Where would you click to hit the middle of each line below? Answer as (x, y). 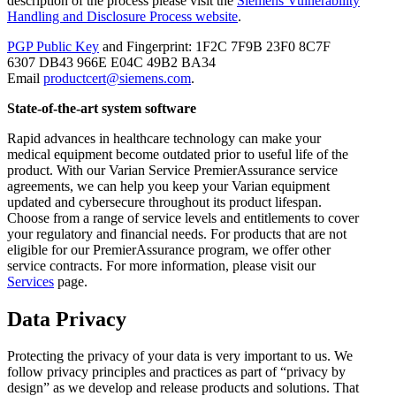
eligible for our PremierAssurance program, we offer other (169, 249)
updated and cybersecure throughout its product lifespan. (164, 202)
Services (30, 281)
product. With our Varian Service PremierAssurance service (172, 170)
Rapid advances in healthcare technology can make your (164, 138)
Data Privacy (67, 319)
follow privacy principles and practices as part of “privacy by (176, 372)
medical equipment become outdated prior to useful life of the (178, 154)
